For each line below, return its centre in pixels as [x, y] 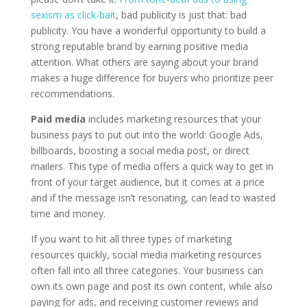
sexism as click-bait [73, 14]
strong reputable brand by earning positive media [139, 46]
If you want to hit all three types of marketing [131, 238]
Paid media [58, 119]
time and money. [69, 213]
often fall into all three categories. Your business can [147, 270]
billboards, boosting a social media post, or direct [140, 150]
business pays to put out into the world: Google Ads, [147, 134]
